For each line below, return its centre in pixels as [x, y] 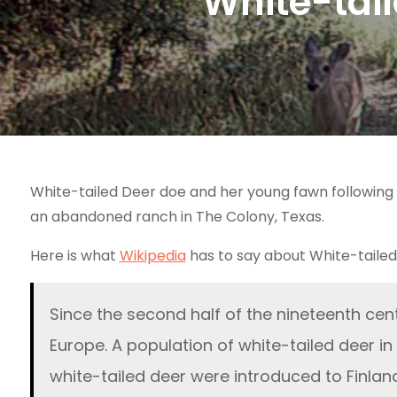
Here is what [74, 255]
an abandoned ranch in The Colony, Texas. [177, 216]
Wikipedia [152, 255]
